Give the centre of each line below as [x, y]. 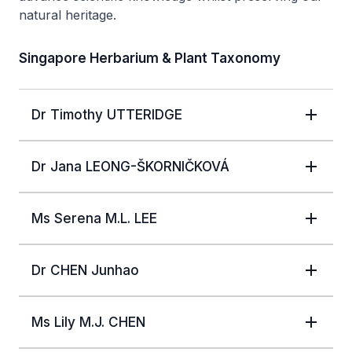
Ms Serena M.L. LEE [94, 218]
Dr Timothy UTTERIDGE [107, 114]
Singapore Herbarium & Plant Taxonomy [150, 58]
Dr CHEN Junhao [85, 270]
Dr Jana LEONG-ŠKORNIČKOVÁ [130, 166]
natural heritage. [68, 15]
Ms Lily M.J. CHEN [88, 322]
